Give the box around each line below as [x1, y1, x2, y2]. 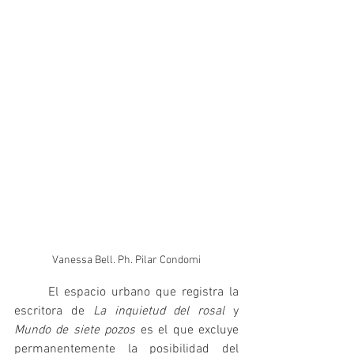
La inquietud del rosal [92, 303, 234, 319]
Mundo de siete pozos [14, 322, 136, 338]
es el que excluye [135, 322, 239, 338]
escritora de [14, 303, 93, 319]
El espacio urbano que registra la [14, 284, 48, 300]
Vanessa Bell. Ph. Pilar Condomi [52, 253, 201, 267]
